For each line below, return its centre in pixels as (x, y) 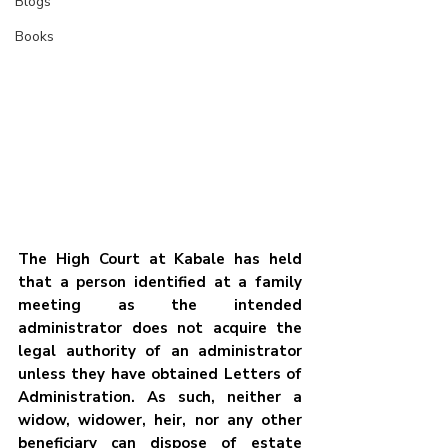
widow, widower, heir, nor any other (160, 420)
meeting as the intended (160, 305)
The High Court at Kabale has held (160, 259)
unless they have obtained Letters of (160, 374)
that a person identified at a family (160, 282)
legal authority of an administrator (160, 351)
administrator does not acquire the (160, 328)
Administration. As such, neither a (160, 397)
